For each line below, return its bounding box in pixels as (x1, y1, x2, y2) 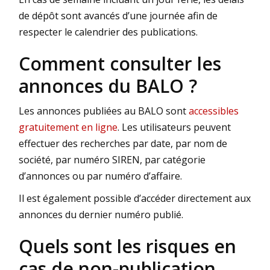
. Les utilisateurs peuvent (118, 121, 231, 134)
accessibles (189, 104, 239, 118)
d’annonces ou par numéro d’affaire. (19, 169, 182, 183)
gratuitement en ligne (19, 121, 118, 134)
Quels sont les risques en (19, 234, 236, 259)
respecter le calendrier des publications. (19, 25, 198, 39)
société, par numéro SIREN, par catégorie (19, 153, 206, 167)
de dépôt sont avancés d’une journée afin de (19, 9, 218, 23)
